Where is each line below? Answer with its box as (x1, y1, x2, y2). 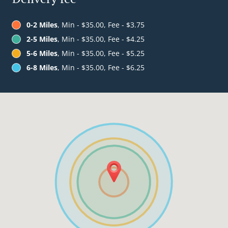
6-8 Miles (26, 63, 58, 73)
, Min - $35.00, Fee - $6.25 (58, 63, 145, 73)
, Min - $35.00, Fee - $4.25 (58, 34, 145, 44)
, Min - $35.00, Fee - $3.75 (58, 20, 145, 30)
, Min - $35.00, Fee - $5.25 (58, 48, 145, 59)
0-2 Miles (26, 20, 58, 30)
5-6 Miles (26, 48, 58, 59)
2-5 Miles (26, 34, 58, 44)
